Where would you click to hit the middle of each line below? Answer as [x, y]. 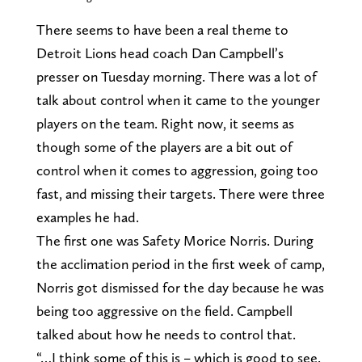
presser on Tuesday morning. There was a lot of [176, 76]
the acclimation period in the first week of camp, [180, 263]
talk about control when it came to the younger [178, 99]
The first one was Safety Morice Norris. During [175, 240]
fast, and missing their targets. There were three [180, 193]
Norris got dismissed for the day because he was [180, 287]
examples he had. [87, 217]
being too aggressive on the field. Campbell [164, 310]
